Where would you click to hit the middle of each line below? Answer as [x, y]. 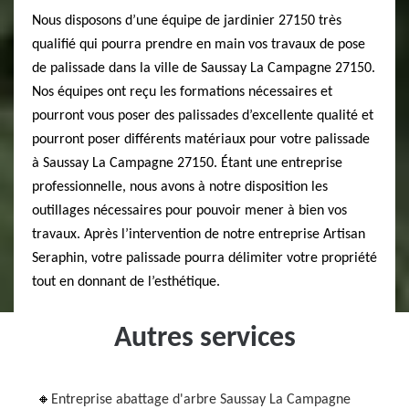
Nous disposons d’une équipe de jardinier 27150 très [187, 21]
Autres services [204, 339]
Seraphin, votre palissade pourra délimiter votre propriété [204, 258]
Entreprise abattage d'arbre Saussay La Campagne [201, 400]
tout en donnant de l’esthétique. [126, 282]
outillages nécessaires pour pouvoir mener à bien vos [189, 211]
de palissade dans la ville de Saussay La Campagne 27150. [204, 68]
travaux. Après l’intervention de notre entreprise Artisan [199, 235]
